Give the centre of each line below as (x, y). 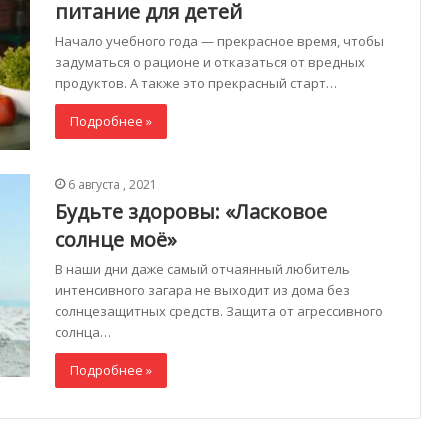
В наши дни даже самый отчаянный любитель (202, 268)
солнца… (83, 331)
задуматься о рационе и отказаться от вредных (210, 62)
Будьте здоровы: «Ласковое (191, 211)
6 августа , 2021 (112, 184)
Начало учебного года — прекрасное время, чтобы (219, 41)
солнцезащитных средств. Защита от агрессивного (219, 310)
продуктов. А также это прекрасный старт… (196, 83)
